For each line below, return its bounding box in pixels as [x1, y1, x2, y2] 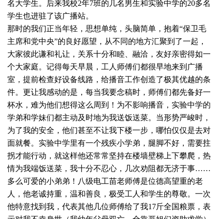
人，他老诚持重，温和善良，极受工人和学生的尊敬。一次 [7, 190, 211, 198]
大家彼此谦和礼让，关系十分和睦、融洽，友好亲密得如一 [7, 50, 211, 58]
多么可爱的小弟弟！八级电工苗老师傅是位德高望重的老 [7, 177, 203, 185]
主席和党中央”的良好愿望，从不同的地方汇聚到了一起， [7, 37, 206, 45]
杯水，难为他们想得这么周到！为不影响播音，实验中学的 [7, 101, 211, 109]
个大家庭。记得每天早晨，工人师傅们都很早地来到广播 [7, 63, 203, 71]
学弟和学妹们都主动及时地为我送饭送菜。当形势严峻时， [7, 113, 211, 122]
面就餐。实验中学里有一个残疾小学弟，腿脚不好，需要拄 [7, 139, 211, 147]
